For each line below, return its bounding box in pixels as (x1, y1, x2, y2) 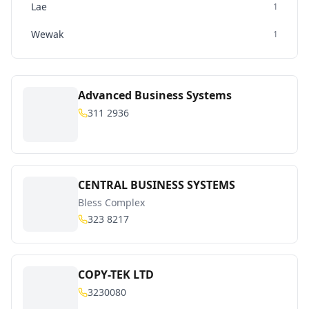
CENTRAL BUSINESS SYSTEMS (78, 177, 235, 192)
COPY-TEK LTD (78, 267, 154, 282)
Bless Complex (78, 196, 145, 209)
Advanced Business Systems (78, 88, 232, 103)
